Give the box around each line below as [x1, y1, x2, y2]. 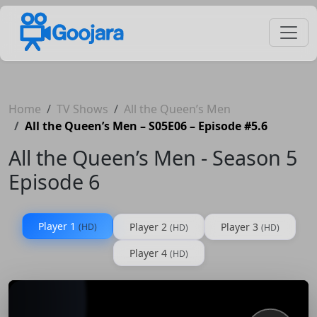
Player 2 [129, 219, 170, 234]
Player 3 [220, 219, 261, 234]
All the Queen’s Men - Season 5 [8, 143, 297, 171]
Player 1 [38, 219, 79, 233]
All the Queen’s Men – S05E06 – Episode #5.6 [25, 117, 267, 134]
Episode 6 [8, 167, 100, 195]
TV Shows [57, 100, 108, 117]
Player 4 [129, 246, 170, 260]
